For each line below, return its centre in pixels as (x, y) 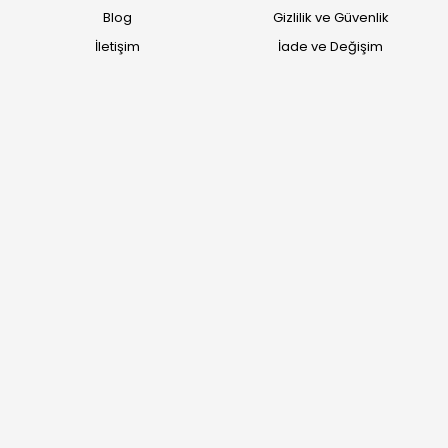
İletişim (117, 46)
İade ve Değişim (331, 46)
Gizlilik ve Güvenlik (330, 17)
